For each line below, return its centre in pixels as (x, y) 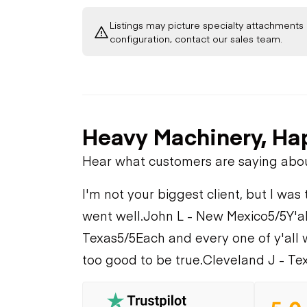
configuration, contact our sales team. (196, 38)
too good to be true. (143, 259)
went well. (113, 215)
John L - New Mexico (206, 215)
